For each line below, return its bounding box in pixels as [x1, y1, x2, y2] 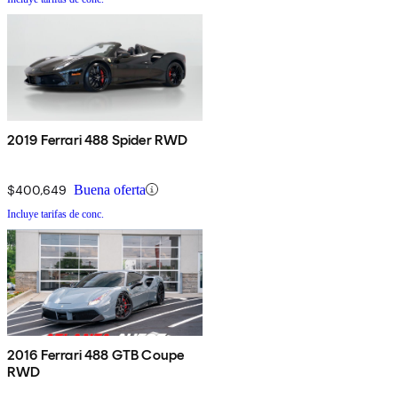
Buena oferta [74, 181, 146, 197]
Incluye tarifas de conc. [7, 207, 104, 220]
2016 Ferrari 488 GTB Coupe [7, 346, 185, 363]
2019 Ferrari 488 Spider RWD [7, 131, 188, 148]
